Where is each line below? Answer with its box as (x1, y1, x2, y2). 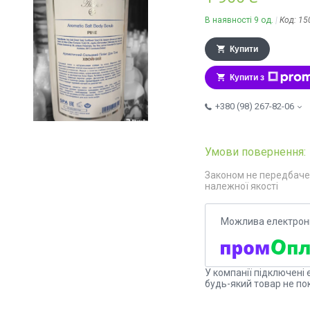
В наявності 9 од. (205, 15, 273, 26)
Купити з (230, 73, 264, 83)
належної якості (205, 181, 278, 192)
